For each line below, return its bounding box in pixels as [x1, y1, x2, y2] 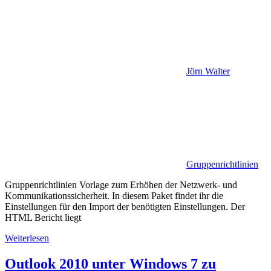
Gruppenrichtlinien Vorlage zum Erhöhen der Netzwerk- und [5, 179, 237, 190]
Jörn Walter [186, 65, 230, 76]
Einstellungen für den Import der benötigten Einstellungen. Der [5, 201, 245, 212]
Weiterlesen [5, 232, 49, 243]
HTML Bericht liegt [5, 212, 81, 223]
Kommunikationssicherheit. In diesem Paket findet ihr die [5, 190, 223, 201]
